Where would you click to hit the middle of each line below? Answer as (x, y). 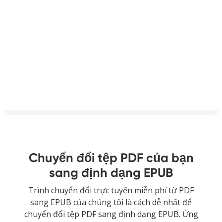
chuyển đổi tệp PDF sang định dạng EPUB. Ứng (111, 214)
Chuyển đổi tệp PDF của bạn (111, 158)
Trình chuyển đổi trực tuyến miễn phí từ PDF (111, 190)
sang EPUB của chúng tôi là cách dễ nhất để (111, 202)
